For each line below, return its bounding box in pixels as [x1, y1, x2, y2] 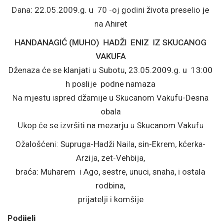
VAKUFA [95, 51, 126, 61]
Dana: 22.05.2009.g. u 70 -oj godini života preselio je [12, 5, 209, 15]
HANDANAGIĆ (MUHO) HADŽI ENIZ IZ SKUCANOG [14, 37, 207, 47]
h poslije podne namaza [66, 79, 155, 89]
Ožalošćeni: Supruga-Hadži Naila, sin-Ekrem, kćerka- [15, 139, 206, 149]
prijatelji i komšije [77, 194, 144, 204]
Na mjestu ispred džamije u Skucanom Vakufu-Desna [12, 93, 209, 103]
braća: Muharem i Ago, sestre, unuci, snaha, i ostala [16, 167, 205, 177]
